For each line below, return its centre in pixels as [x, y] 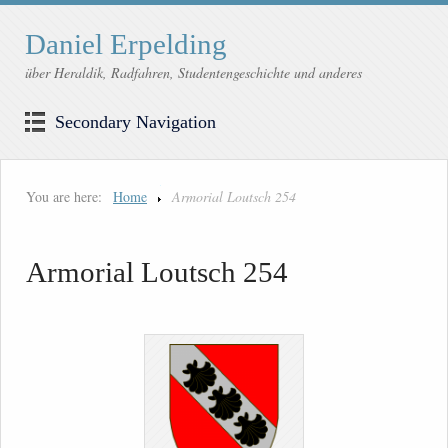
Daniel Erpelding [126, 44]
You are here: [64, 197]
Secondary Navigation [135, 122]
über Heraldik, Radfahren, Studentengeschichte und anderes [193, 73]
